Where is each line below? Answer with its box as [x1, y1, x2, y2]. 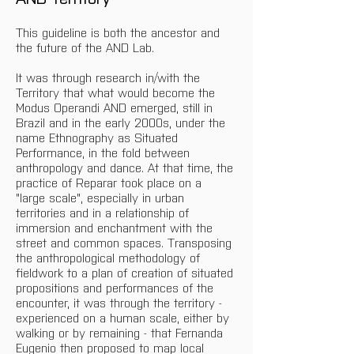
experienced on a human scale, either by [16, 310, 233, 325]
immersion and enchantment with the [16, 220, 217, 235]
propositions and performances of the [16, 280, 217, 295]
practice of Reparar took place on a [16, 175, 205, 190]
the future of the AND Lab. [16, 40, 154, 55]
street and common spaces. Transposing [16, 235, 235, 250]
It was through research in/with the [16, 70, 204, 85]
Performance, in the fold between [16, 145, 194, 160]
